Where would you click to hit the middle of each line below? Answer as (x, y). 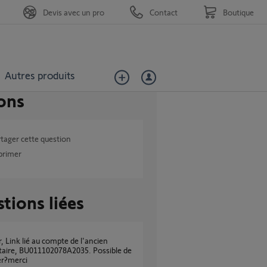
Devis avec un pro (74, 12)
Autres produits (40, 75)
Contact (164, 12)
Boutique (238, 12)
